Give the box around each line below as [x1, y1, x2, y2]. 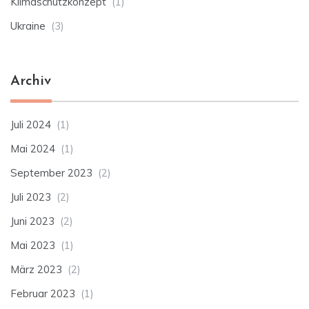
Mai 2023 [10, 239, 55, 252]
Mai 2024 [10, 142, 55, 156]
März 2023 [10, 263, 62, 277]
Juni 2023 [10, 215, 54, 228]
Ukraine [10, 19, 46, 33]
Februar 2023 [10, 287, 75, 301]
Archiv [10, 74, 51, 89]
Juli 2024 [10, 118, 51, 132]
